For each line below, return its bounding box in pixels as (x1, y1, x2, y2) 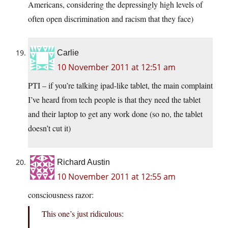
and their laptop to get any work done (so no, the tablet (28, 108, 203, 120)
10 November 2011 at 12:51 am (57, 62, 176, 73)
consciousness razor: (28, 189, 94, 201)
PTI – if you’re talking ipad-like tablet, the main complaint (28, 80, 213, 91)
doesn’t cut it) (28, 123, 71, 134)
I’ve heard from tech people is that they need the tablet (28, 94, 201, 105)
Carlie (57, 48, 79, 58)
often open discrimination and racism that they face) (28, 13, 193, 24)
